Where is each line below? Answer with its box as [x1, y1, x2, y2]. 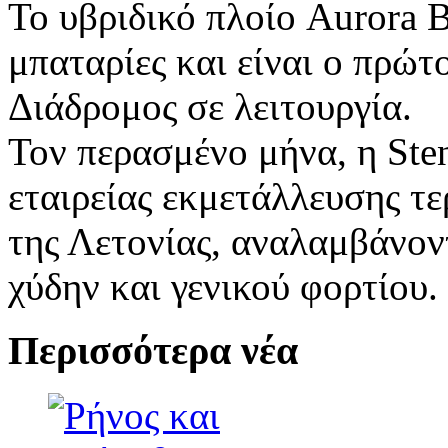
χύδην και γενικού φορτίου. [8, 264, 438, 308]
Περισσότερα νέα [8, 328, 298, 374]
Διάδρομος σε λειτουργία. [8, 84, 412, 128]
